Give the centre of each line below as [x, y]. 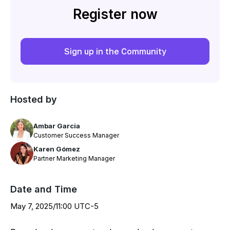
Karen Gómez [57, 149]
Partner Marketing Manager [74, 158]
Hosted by [34, 99]
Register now [115, 14]
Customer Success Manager [76, 135]
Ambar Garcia [57, 126]
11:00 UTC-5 [77, 206]
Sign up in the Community [115, 51]
